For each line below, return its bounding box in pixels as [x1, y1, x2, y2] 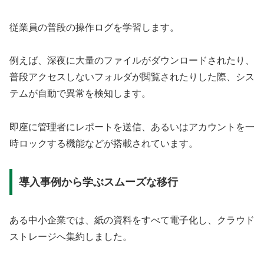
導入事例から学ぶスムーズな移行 [18, 176, 178, 188]
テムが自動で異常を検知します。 [9, 88, 151, 99]
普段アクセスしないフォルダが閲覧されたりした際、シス [9, 72, 255, 82]
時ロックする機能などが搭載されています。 [9, 138, 198, 149]
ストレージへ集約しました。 [9, 231, 132, 242]
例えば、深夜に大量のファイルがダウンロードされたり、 [9, 55, 255, 66]
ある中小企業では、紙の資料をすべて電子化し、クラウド [9, 214, 255, 225]
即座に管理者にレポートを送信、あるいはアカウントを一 [9, 122, 255, 133]
